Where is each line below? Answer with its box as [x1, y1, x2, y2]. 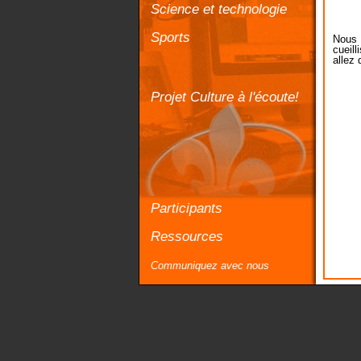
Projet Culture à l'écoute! [151, 89, 299, 105]
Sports [151, 29, 190, 45]
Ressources [151, 228, 223, 244]
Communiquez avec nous [151, 259, 269, 272]
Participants [151, 200, 222, 216]
